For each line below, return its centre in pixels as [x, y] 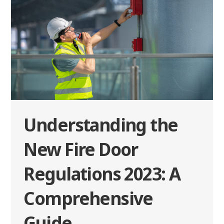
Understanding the [101, 125]
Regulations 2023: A [102, 174]
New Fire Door [81, 149]
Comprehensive [88, 198]
